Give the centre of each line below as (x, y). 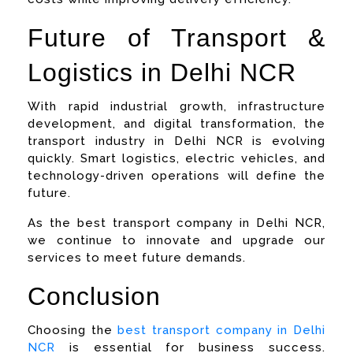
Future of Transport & (176, 37)
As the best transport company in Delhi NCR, (176, 223)
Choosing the (73, 330)
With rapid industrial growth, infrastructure (176, 106)
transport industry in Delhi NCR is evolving (176, 141)
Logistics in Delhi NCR (162, 72)
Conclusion (94, 296)
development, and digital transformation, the (176, 123)
